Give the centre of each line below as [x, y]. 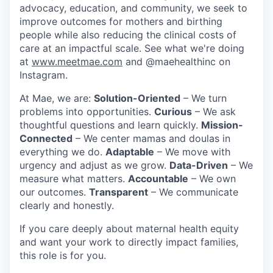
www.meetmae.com [77, 61]
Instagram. [44, 75]
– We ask [214, 111]
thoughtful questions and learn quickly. [110, 125]
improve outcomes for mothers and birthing [121, 21]
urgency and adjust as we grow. [94, 165]
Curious [173, 111]
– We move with [192, 151]
